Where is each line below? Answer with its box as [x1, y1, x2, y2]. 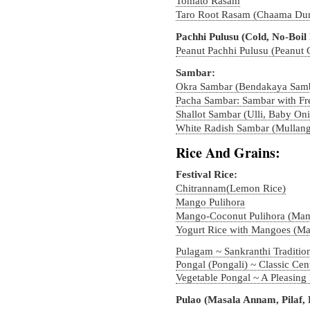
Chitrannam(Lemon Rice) [176, 183, 286, 194]
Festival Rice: [176, 169, 237, 180]
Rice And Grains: [176, 143, 280, 163]
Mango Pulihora [176, 197, 245, 208]
